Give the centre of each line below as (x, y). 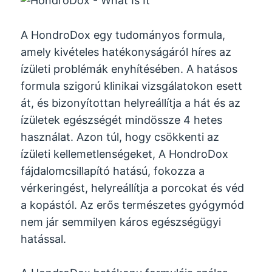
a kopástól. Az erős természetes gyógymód (133, 205)
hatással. (44, 239)
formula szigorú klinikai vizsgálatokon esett (132, 86)
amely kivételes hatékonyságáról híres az (126, 52)
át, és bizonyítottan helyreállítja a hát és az (131, 103)
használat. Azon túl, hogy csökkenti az (120, 137)
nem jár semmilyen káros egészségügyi (121, 222)
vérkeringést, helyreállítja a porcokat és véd (133, 188)
